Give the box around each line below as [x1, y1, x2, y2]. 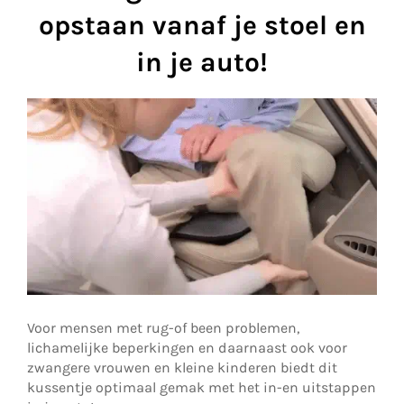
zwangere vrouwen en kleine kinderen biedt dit [27, 359, 337, 377]
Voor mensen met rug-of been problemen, [27, 319, 299, 337]
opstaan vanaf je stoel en [38, 9, 366, 42]
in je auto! [136, 46, 268, 79]
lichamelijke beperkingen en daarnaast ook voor [27, 339, 347, 357]
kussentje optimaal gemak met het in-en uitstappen [27, 379, 376, 397]
